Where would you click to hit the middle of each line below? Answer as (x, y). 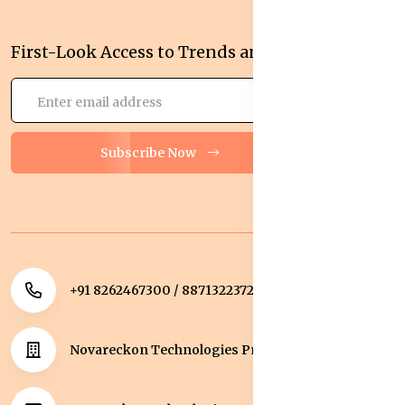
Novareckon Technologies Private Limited (204, 350)
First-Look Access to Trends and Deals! (167, 52)
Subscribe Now (150, 153)
